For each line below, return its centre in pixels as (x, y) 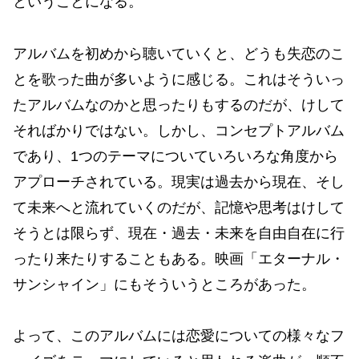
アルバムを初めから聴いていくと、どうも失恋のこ (179, 53)
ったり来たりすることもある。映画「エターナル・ (179, 258)
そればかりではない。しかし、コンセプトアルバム (179, 130)
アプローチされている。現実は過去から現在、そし (179, 182)
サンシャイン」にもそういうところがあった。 (164, 284)
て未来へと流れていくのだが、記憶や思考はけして (179, 207)
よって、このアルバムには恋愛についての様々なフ (179, 336)
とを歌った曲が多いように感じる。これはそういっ (179, 79)
